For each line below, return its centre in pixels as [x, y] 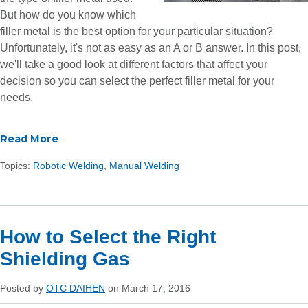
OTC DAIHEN [76, 288]
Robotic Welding [68, 166]
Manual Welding [144, 166]
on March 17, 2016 [148, 288]
